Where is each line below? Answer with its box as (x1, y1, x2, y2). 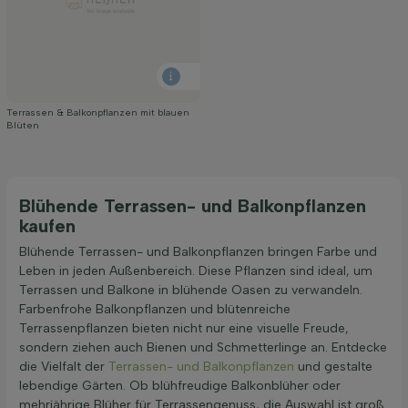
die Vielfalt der (19, 358, 108, 374)
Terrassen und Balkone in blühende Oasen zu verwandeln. (19, 281, 362, 298)
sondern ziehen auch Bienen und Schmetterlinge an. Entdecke (19, 339, 387, 355)
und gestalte (294, 358, 372, 374)
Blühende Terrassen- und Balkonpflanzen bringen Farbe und (19, 243, 377, 260)
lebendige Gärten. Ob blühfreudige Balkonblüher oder (19, 377, 341, 393)
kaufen (19, 214, 76, 237)
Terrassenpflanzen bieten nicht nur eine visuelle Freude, (19, 320, 349, 336)
